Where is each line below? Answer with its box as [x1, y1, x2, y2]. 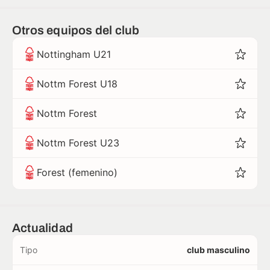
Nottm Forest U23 [37, 137, 119, 149]
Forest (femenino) [37, 166, 118, 178]
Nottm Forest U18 [37, 78, 118, 90]
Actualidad [12, 221, 73, 234]
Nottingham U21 [37, 48, 111, 60]
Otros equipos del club [12, 24, 140, 37]
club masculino [187, 245, 250, 255]
